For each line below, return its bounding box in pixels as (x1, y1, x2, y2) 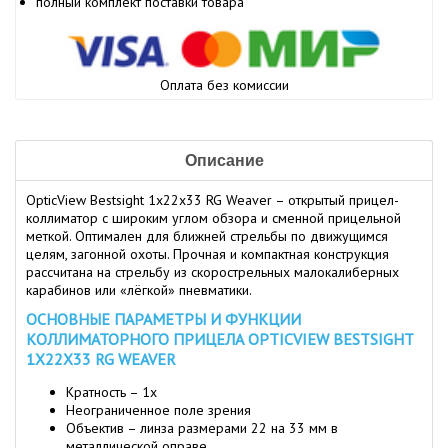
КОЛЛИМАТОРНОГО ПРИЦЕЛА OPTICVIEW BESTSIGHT (26, 329, 413, 350)
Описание (184, 152, 264, 170)
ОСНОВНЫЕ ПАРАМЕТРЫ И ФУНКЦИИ (26, 309, 301, 330)
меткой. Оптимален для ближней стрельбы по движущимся (26, 227, 388, 246)
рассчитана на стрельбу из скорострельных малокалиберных (26, 263, 399, 282)
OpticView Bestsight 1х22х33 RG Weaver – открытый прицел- (26, 191, 399, 210)
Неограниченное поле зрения (66, 401, 251, 420)
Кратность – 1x (66, 383, 157, 402)
